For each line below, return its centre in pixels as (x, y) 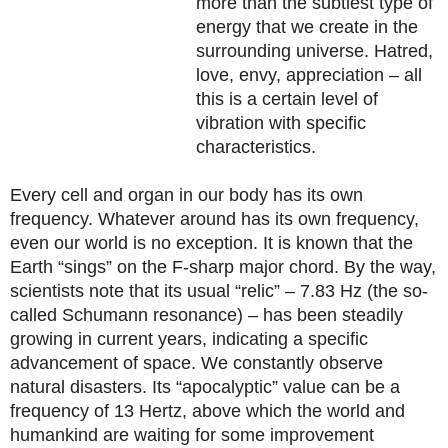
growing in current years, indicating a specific (189, 339)
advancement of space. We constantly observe (196, 363)
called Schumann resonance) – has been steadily (206, 315)
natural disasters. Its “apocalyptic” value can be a (205, 387)
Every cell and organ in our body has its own (186, 195)
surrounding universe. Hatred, (315, 51)
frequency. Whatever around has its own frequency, (214, 219)
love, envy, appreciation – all (309, 75)
